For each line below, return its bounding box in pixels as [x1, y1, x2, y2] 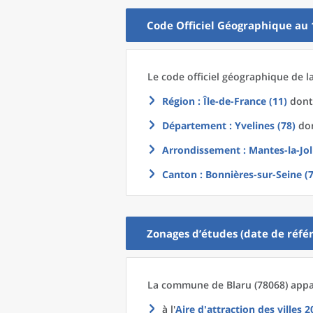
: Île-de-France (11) [195, 94, 287, 108]
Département [162, 119, 226, 132]
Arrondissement [162, 143, 240, 156]
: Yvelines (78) [226, 119, 296, 132]
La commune [147, 278, 212, 291]
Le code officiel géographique [147, 70, 291, 83]
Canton [162, 168, 197, 181]
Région [162, 94, 195, 108]
